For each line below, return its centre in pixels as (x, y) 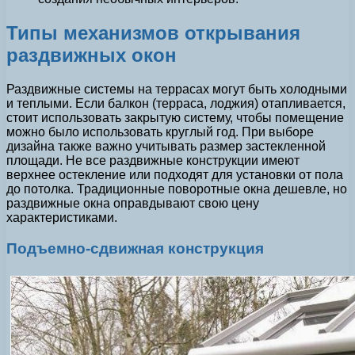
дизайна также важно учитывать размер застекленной (166, 146)
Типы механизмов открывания (153, 32)
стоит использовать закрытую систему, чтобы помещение (175, 117)
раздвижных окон (92, 55)
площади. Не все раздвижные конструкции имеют (153, 160)
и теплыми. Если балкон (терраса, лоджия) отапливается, (176, 103)
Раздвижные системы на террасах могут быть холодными (177, 89)
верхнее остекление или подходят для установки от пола (175, 174)
